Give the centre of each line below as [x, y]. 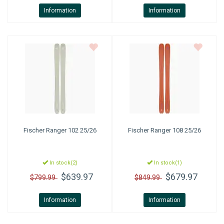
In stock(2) [62, 163]
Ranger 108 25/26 [175, 130]
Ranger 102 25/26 [70, 130]
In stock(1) [167, 163]
